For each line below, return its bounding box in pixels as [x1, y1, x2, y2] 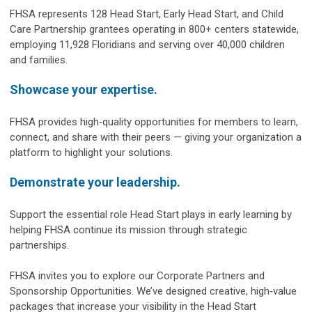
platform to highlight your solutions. [10, 146, 173, 159]
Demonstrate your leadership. [10, 175, 180, 190]
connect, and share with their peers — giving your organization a [10, 131, 302, 144]
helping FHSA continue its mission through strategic [10, 224, 247, 237]
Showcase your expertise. [10, 82, 157, 97]
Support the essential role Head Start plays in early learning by [10, 208, 292, 221]
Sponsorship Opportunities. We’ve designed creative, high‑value [10, 285, 297, 298]
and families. [10, 54, 68, 67]
